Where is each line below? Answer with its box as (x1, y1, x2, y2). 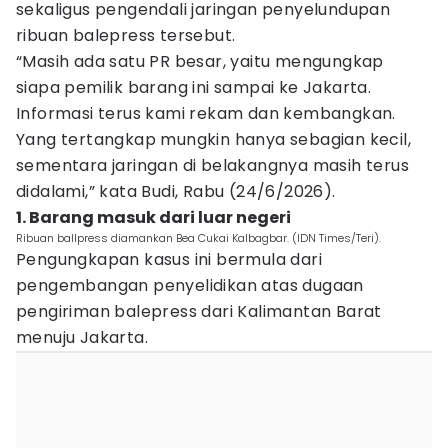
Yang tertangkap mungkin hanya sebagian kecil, (16, 128, 411, 151)
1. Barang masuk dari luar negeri (16, 206, 291, 229)
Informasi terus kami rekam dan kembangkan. (16, 102, 396, 125)
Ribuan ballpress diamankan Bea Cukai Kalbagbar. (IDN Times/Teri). (16, 230, 381, 246)
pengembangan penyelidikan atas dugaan (16, 274, 364, 297)
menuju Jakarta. (16, 326, 148, 349)
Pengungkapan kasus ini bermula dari (16, 248, 322, 271)
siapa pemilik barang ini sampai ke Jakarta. (16, 76, 372, 99)
